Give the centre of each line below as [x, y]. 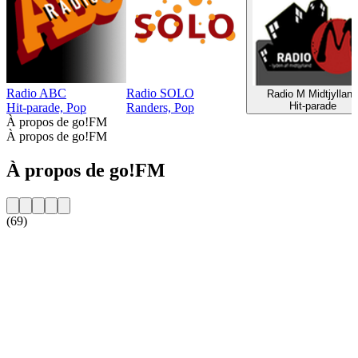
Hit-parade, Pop [46, 107]
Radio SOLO [160, 93]
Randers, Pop [160, 107]
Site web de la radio [56, 248]
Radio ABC [36, 93]
